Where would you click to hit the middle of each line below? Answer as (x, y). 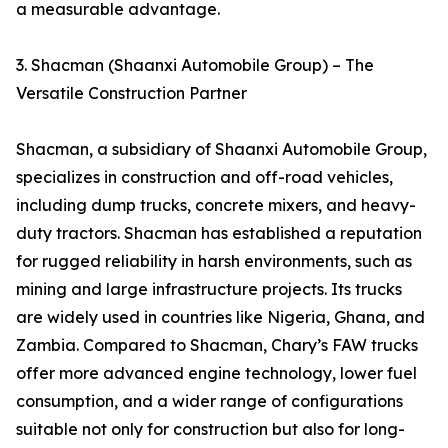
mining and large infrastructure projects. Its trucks (209, 289)
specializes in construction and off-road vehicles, (204, 177)
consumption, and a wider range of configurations (209, 401)
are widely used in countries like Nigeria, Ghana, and (220, 317)
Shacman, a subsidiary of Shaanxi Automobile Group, (221, 149)
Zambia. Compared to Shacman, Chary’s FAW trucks (217, 345)
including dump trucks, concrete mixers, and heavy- (216, 205)
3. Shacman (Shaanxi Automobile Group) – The (195, 65)
